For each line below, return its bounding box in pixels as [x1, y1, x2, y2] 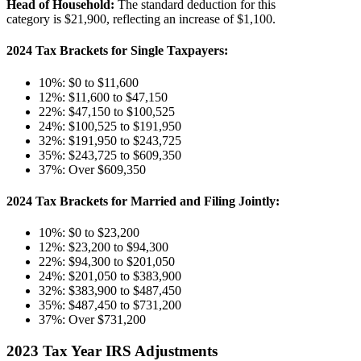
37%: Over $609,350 [39, 162, 146, 176]
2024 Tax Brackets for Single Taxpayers [6, 44, 224, 58]
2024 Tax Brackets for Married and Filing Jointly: [6, 193, 280, 208]
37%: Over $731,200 [39, 313, 146, 327]
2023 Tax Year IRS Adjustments [6, 342, 218, 359]
